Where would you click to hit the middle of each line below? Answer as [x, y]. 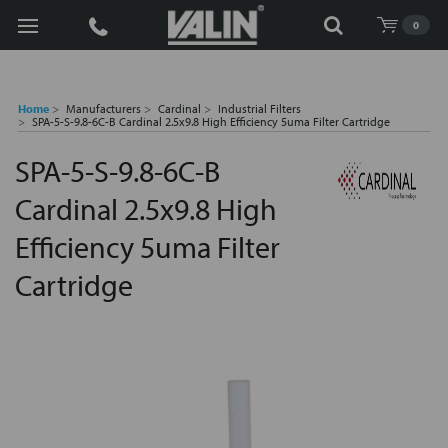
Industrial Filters [259, 108]
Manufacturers [103, 108]
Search [38, 24]
